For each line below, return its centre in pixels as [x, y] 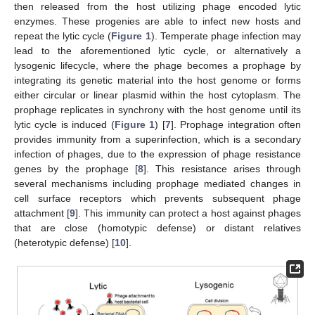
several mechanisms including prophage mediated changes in [157, 183]
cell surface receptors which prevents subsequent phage [157, 198]
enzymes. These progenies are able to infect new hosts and [157, 21]
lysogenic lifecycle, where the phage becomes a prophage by [157, 65]
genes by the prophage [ [76, 168]
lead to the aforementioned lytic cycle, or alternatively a [157, 50]
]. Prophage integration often [236, 124]
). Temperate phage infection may [226, 36]
